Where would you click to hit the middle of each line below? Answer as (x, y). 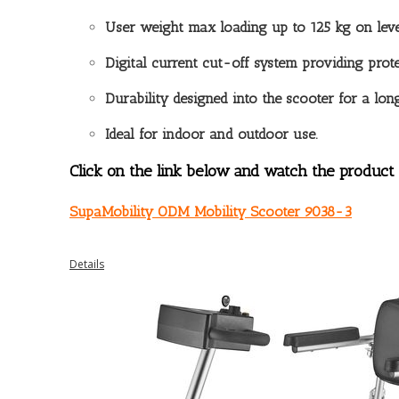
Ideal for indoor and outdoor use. (212, 134)
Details (87, 264)
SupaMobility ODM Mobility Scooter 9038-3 (211, 211)
